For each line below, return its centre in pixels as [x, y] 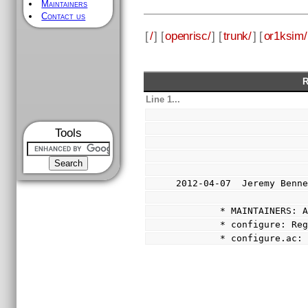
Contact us [64, 16]
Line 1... [163, 99]
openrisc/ [188, 35]
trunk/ [237, 35]
